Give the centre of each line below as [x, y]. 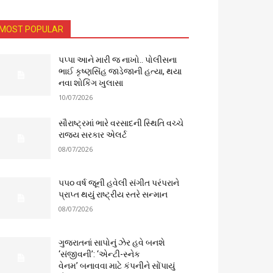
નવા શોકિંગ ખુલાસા [91, 83]
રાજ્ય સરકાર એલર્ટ [93, 135]
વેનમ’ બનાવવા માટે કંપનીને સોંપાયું [117, 266]
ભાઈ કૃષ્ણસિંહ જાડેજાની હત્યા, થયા [120, 71]
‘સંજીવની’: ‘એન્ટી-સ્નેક [100, 254]
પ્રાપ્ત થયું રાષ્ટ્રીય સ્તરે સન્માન [113, 195]
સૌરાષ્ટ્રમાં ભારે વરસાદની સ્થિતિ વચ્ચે [121, 123]
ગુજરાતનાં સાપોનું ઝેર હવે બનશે [112, 243]
